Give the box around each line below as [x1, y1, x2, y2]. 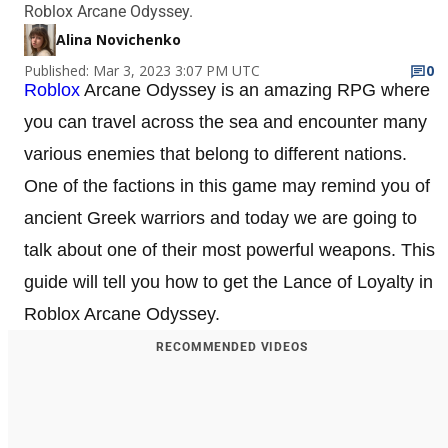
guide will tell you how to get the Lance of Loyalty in [24, 271, 433, 292]
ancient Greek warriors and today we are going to [24, 207, 417, 228]
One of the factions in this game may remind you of [24, 175, 430, 196]
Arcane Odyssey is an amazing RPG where [80, 79, 430, 100]
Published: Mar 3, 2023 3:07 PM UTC [24, 60, 260, 80]
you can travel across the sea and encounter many [24, 111, 427, 132]
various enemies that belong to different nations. [24, 143, 407, 164]
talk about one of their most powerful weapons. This [24, 239, 435, 260]
